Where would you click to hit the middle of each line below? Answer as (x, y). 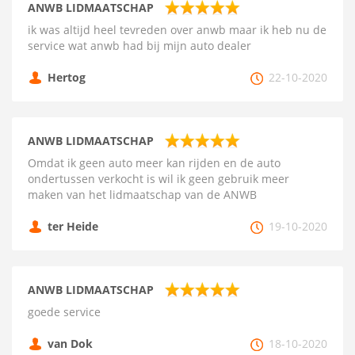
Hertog (67, 77)
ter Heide (73, 226)
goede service (64, 312)
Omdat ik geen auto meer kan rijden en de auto (154, 163)
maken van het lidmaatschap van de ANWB (142, 195)
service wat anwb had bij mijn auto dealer (139, 46)
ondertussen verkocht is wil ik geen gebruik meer (158, 179)
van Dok (70, 344)
